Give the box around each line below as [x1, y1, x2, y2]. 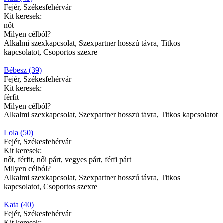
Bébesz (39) [4, 66, 42, 75]
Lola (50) [4, 128, 33, 137]
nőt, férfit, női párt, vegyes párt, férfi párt [4, 155, 131, 164]
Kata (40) [4, 200, 34, 209]
